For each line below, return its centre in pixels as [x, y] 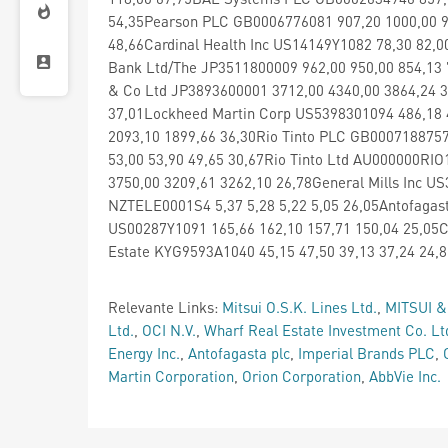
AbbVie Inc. [405, 375]
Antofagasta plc [239, 352]
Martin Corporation [171, 375]
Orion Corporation [301, 375]
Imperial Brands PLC [366, 352]
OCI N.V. [169, 329]
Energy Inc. [144, 352]
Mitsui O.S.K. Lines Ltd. [299, 306]
